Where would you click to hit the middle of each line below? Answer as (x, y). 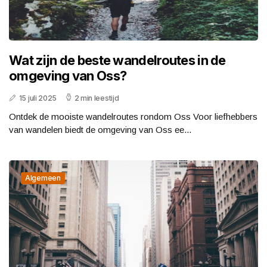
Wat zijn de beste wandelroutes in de (117, 60)
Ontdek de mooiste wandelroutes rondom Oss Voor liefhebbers (133, 116)
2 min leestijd (97, 98)
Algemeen (43, 178)
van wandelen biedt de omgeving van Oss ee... (100, 129)
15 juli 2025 (38, 98)
